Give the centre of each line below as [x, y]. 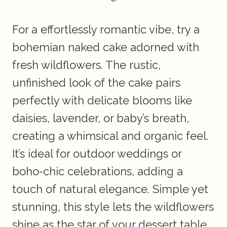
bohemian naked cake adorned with [106, 47]
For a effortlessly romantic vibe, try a [106, 30]
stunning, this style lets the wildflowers [113, 207]
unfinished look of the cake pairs [96, 83]
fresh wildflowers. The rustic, [86, 65]
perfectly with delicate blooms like [102, 101]
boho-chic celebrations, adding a [98, 172]
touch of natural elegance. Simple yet [110, 189]
